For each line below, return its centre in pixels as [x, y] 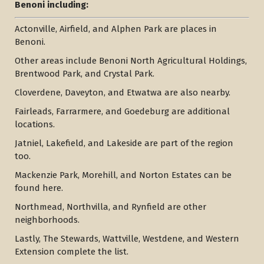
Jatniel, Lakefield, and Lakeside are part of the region [124, 143]
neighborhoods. [47, 220]
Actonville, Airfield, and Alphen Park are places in [116, 29]
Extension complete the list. [72, 252]
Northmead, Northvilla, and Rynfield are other [110, 207]
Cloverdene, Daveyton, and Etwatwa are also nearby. [123, 93]
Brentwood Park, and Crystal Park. [85, 74]
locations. [35, 125]
